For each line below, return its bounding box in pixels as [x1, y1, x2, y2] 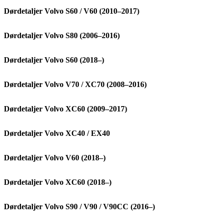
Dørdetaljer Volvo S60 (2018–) [4, 56, 104, 64]
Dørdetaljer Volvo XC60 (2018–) [4, 178, 111, 186]
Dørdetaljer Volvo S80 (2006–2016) [4, 31, 120, 40]
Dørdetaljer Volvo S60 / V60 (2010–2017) [4, 7, 139, 15]
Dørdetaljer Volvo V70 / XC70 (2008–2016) [4, 80, 147, 88]
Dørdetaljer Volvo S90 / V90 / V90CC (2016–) [4, 202, 155, 211]
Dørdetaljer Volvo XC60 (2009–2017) [4, 105, 127, 113]
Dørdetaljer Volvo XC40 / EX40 [4, 129, 110, 137]
